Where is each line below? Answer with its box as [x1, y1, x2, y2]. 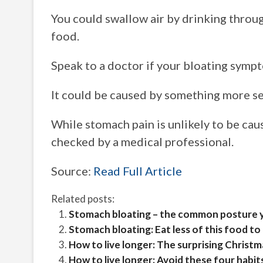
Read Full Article [93, 164, 182, 178]
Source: [51, 164, 93, 178]
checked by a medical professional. [51, 134, 234, 149]
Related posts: [51, 193, 114, 205]
